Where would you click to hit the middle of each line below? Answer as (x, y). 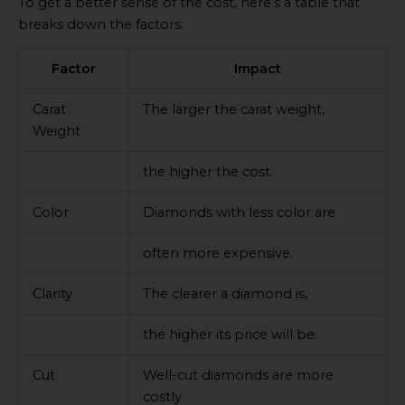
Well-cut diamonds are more (238, 376)
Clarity (52, 294)
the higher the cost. (207, 172)
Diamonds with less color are (239, 213)
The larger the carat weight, (233, 110)
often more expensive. (217, 254)
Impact (258, 69)
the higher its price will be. (230, 335)
